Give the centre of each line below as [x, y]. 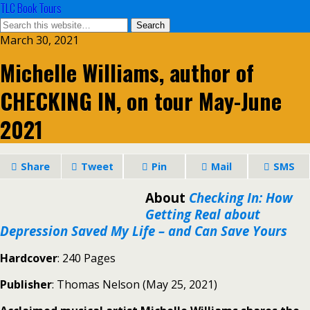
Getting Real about [203, 214]
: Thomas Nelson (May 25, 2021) [135, 284]
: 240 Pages [86, 258]
